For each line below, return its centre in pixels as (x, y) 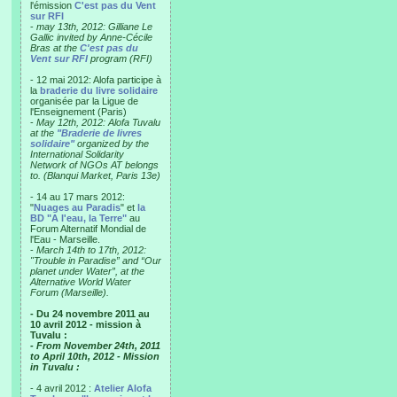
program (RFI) (120, 58)
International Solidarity (77, 154)
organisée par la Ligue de (84, 101)
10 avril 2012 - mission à (86, 324)
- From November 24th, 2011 (95, 346)
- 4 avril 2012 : (62, 388)
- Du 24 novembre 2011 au (90, 314)
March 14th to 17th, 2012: (91, 250)
